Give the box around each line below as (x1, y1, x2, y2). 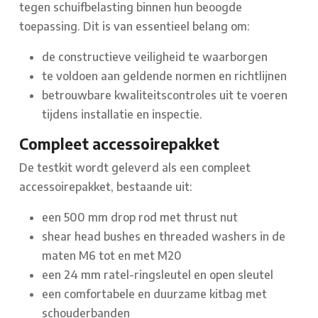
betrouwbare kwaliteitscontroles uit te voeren (42, 87, 287, 102)
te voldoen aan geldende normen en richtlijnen (42, 68, 287, 83)
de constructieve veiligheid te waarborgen (42, 49, 268, 64)
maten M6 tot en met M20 (42, 248, 182, 263)
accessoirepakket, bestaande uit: (19, 179, 192, 194)
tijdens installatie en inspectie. (42, 106, 202, 121)
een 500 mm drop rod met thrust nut (42, 209, 238, 224)
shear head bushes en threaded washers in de (42, 229, 285, 243)
